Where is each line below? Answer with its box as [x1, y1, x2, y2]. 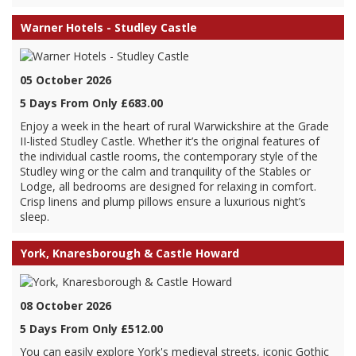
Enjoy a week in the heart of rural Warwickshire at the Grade [20, 118, 329, 133]
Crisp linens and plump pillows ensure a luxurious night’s [20, 194, 306, 209]
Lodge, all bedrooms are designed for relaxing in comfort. [20, 179, 316, 194]
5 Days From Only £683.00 [20, 95, 163, 110]
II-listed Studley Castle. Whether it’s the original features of [20, 133, 319, 149]
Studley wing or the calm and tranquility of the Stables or [20, 164, 311, 179]
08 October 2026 [20, 298, 111, 313]
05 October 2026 [20, 72, 111, 87]
